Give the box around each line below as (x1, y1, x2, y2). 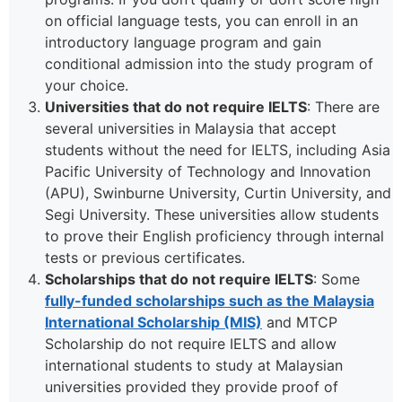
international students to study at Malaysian (45, 355, 343, 374)
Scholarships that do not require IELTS (45, 269, 313, 288)
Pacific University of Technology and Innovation (45, 162, 371, 180)
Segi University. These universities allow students (45, 205, 379, 223)
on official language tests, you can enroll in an (45, 11, 358, 30)
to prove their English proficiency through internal (45, 226, 384, 245)
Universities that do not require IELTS (45, 97, 307, 116)
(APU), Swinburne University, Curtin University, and (45, 183, 391, 202)
